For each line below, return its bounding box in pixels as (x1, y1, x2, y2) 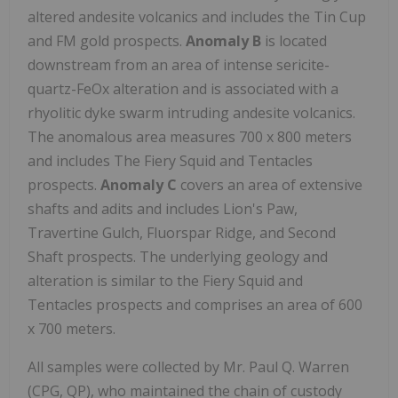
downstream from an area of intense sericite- (28, 54, 330, 75)
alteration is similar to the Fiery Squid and (28, 270, 303, 291)
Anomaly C (100, 174, 177, 195)
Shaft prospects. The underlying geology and (28, 246, 328, 267)
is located (261, 30, 327, 51)
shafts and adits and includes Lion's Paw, (28, 198, 298, 219)
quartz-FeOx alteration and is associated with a (28, 78, 338, 99)
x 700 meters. (28, 318, 115, 338)
